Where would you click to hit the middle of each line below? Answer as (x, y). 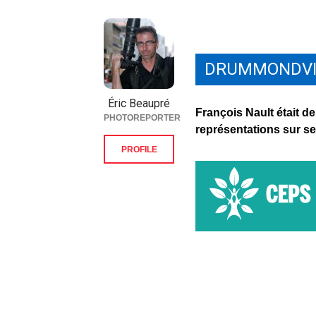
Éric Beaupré (139, 104)
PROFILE (139, 150)
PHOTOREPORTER (142, 118)
